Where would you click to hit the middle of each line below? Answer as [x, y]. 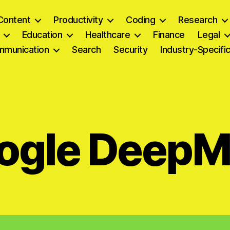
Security [131, 50]
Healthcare [108, 35]
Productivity [78, 20]
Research [198, 20]
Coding [141, 20]
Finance [169, 35]
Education [42, 35]
